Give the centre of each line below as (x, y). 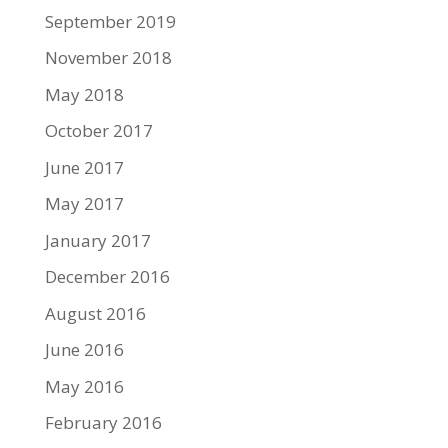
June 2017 (84, 167)
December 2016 (107, 277)
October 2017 (98, 131)
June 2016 (84, 350)
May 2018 (84, 94)
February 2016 (103, 423)
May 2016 (84, 386)
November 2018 (108, 58)
